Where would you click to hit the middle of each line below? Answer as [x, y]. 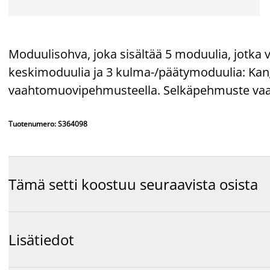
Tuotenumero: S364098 [48, 124]
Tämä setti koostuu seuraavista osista [133, 184]
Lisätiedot [41, 240]
